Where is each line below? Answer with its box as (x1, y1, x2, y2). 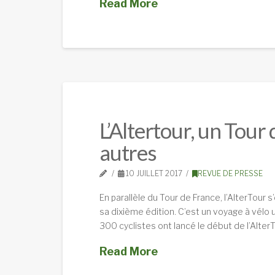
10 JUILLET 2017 (124, 169, 183, 179)
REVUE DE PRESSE (197, 169, 263, 179)
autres (99, 139, 157, 166)
